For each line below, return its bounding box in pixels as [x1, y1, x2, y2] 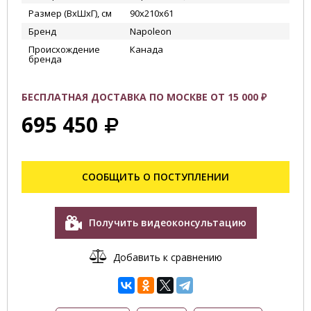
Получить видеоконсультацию [88, 216, 246, 229]
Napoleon [130, 25, 172, 37]
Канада [130, 43, 164, 56]
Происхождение [28, 43, 100, 56]
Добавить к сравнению [112, 251, 222, 264]
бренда [28, 53, 62, 65]
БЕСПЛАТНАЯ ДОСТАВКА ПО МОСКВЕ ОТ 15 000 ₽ [22, 90, 267, 103]
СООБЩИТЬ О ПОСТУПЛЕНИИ [82, 170, 229, 183]
